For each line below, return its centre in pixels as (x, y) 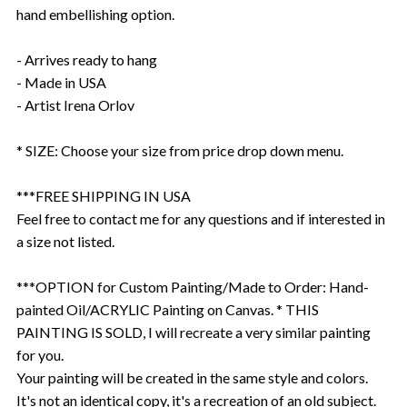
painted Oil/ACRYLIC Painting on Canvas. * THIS (168, 309)
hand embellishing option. (95, 14)
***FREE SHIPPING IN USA (104, 195)
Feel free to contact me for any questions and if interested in (201, 218)
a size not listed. (65, 241)
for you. (40, 354)
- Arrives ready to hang (87, 59)
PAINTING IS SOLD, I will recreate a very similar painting (194, 332)
